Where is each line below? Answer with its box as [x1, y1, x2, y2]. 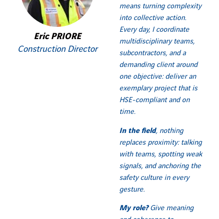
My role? [119, 204, 148, 212]
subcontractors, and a [119, 49, 186, 58]
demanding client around [119, 61, 197, 69]
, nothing [156, 127, 183, 135]
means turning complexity [119, 2, 201, 11]
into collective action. [119, 14, 186, 22]
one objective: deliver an [119, 73, 196, 81]
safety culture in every [119, 174, 189, 182]
